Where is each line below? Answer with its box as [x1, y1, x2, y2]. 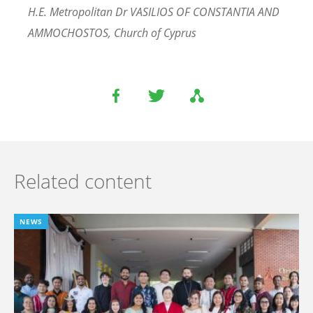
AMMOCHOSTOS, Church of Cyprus [28, 25, 196, 41]
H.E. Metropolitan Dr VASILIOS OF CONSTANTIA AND [28, 4, 279, 20]
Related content [14, 168, 152, 195]
